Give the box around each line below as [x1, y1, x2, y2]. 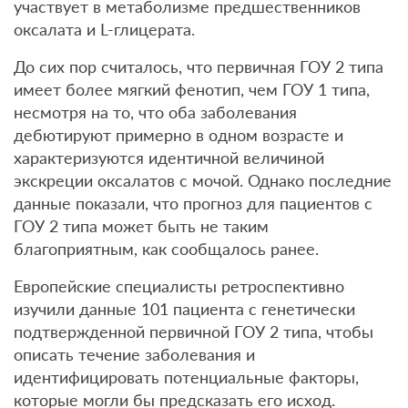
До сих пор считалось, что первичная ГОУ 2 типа [14, 56, 383, 76]
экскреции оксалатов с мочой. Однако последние [14, 170, 392, 190]
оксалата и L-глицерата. [14, 19, 195, 39]
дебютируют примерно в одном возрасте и [14, 125, 343, 145]
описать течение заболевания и [14, 344, 255, 364]
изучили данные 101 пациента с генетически [14, 299, 355, 319]
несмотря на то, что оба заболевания [14, 102, 297, 122]
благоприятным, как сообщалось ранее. [14, 239, 319, 259]
